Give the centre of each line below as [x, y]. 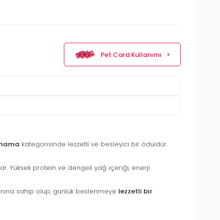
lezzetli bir [136, 192]
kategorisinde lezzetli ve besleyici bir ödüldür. [94, 144]
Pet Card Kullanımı [131, 55]
